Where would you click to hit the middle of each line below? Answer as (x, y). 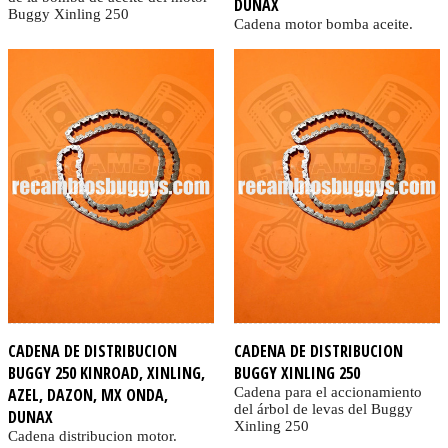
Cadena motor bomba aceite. (323, 23)
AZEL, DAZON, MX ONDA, (88, 395)
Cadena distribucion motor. (92, 436)
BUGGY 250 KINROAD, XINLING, (106, 373)
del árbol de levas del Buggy (323, 409)
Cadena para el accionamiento (327, 392)
